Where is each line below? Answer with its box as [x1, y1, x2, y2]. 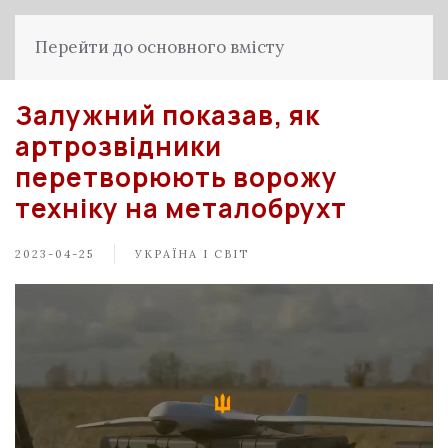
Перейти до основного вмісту [35, 36, 284, 58]
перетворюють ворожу [15, 159, 338, 195]
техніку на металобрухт [15, 190, 347, 226]
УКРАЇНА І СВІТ [135, 246, 249, 261]
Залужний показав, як [15, 97, 320, 133]
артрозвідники [15, 128, 222, 164]
